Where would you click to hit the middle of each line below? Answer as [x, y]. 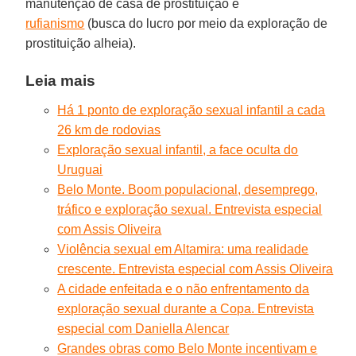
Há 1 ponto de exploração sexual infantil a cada [192, 110]
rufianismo [55, 23]
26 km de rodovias [109, 130]
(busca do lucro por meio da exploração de [206, 23]
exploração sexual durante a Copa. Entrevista [186, 308]
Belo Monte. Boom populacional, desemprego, [188, 189]
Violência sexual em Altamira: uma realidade [183, 249]
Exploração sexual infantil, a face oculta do [178, 149]
